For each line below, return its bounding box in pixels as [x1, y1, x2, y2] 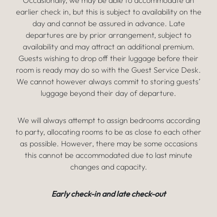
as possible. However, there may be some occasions [19, 139, 198, 148]
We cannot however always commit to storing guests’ [16, 77, 201, 86]
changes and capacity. [70, 162, 147, 171]
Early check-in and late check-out [51, 189, 166, 199]
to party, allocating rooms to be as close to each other [15, 127, 201, 137]
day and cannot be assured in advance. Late [32, 18, 185, 28]
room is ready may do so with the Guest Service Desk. [16, 65, 201, 75]
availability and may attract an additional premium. [22, 42, 195, 51]
